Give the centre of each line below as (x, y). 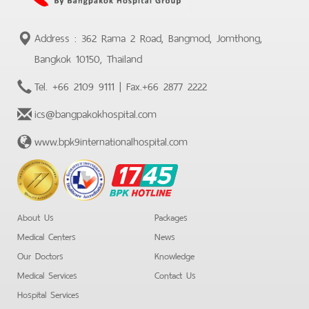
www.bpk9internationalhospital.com (111, 140)
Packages (171, 216)
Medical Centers (47, 235)
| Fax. (128, 84)
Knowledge (175, 255)
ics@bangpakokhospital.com (96, 112)
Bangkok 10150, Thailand (88, 57)
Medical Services (47, 274)
